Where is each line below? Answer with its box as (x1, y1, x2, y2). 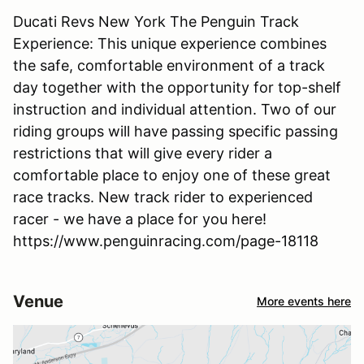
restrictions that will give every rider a (13, 144, 272, 162)
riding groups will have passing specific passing (13, 122, 338, 140)
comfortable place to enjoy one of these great (13, 166, 331, 184)
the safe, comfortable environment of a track (13, 56, 325, 74)
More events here (257, 294, 351, 309)
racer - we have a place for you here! (13, 210, 266, 227)
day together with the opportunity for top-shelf (13, 78, 341, 96)
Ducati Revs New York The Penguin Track (13, 12, 299, 30)
